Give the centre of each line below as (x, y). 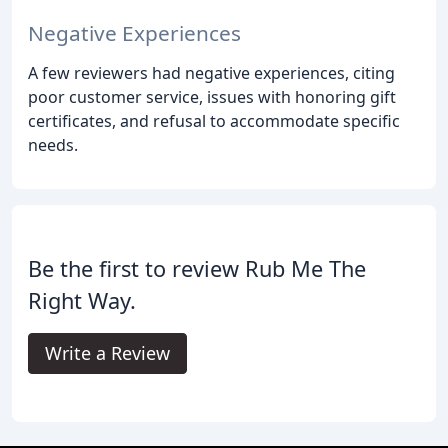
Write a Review (107, 353)
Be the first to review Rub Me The (197, 269)
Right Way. (82, 301)
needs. (53, 145)
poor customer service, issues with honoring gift (212, 97)
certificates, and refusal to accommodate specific (214, 121)
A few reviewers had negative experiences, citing (211, 73)
